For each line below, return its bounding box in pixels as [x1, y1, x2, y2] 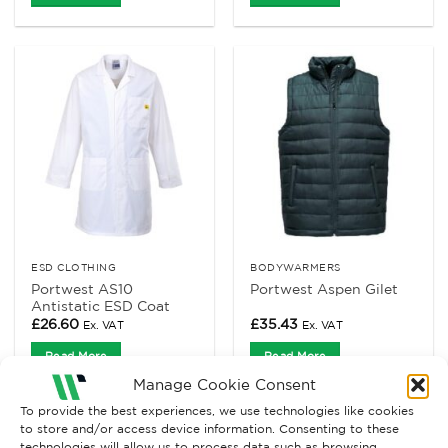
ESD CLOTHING [31, 260, 117, 273]
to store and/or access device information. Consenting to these [20, 421, 399, 435]
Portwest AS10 [31, 280, 134, 297]
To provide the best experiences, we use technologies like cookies [20, 403, 414, 417]
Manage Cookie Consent [132, 376, 316, 394]
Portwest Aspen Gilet [250, 281, 399, 298]
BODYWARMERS [250, 260, 341, 273]
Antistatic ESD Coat [31, 297, 171, 314]
